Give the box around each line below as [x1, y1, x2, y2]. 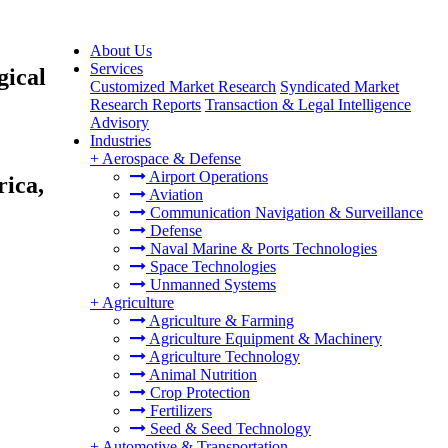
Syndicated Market [280, 78, 399, 95]
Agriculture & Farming [146, 312, 294, 329]
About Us [90, 42, 152, 59]
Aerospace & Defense [102, 150, 241, 167]
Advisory [90, 114, 149, 131]
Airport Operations [146, 168, 268, 185]
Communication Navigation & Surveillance [146, 204, 423, 221]
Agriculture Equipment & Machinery [146, 330, 382, 347]
